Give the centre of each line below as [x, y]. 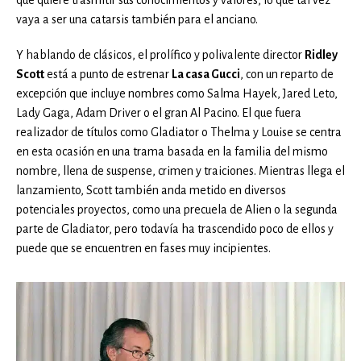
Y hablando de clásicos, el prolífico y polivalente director [160, 55]
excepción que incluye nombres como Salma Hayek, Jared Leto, [177, 94]
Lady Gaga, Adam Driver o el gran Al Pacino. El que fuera [159, 113]
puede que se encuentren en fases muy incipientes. [143, 249]
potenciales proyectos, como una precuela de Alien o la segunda [177, 210]
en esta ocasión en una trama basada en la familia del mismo [172, 152]
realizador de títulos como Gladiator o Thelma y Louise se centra [179, 133]
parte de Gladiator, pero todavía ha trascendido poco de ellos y [175, 229]
